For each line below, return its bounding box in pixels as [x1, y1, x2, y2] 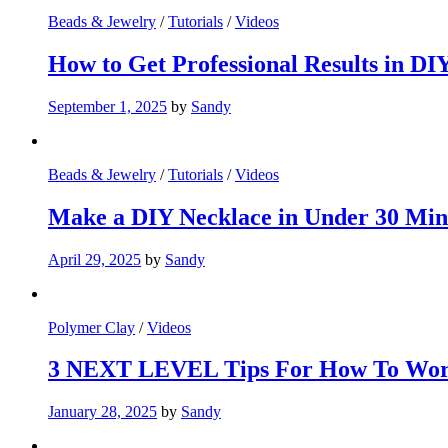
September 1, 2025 [48, 97, 167, 115]
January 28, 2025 [48, 403, 157, 421]
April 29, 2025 [48, 250, 141, 268]
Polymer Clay [48, 318, 135, 336]
